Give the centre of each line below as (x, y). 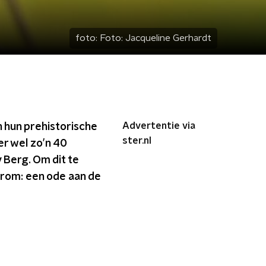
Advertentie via (159, 126)
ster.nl (137, 141)
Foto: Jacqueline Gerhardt (156, 38)
